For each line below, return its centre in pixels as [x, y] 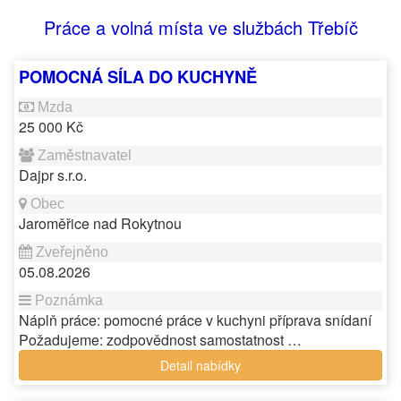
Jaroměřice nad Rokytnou [100, 223]
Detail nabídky [200, 365]
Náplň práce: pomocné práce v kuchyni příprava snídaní [195, 320]
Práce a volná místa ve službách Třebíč [200, 27]
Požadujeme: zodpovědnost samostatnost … [160, 340]
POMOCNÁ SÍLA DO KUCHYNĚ [138, 77]
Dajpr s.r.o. [53, 175]
